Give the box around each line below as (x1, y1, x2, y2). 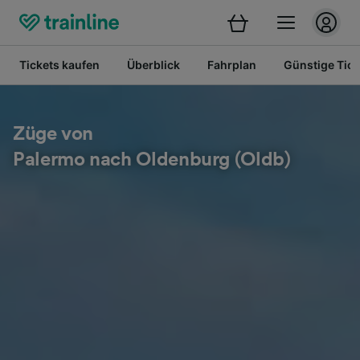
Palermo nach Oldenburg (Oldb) (13, 150, 291, 170)
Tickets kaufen (19, 58, 100, 72)
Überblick (127, 58, 180, 72)
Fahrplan (207, 58, 256, 72)
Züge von (13, 125, 94, 144)
